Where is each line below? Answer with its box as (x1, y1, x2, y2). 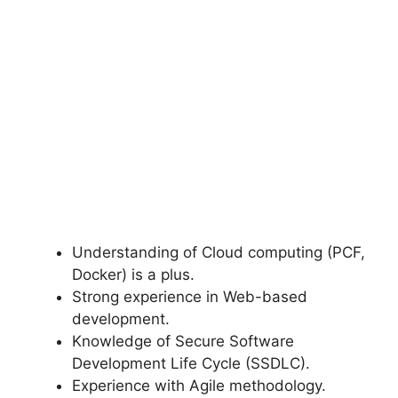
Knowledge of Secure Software (72, 332, 294, 351)
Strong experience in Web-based (72, 288, 307, 306)
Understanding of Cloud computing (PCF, (72, 243, 365, 262)
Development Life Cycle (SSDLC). (72, 354, 310, 373)
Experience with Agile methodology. (72, 377, 326, 395)
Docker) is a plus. (72, 266, 195, 284)
